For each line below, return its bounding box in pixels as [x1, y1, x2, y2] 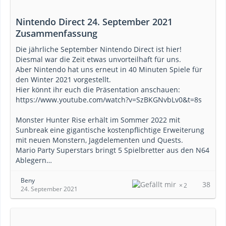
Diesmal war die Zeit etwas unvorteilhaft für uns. [16, 54, 181, 64]
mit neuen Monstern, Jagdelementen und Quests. [16, 135, 183, 145]
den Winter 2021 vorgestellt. [16, 75, 111, 84]
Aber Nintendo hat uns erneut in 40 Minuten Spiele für [16, 65, 202, 74]
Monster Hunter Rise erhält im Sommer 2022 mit [16, 115, 180, 125]
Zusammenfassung [16, 27, 97, 39]
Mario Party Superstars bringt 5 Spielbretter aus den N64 [16, 145, 209, 155]
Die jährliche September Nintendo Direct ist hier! [16, 44, 182, 54]
